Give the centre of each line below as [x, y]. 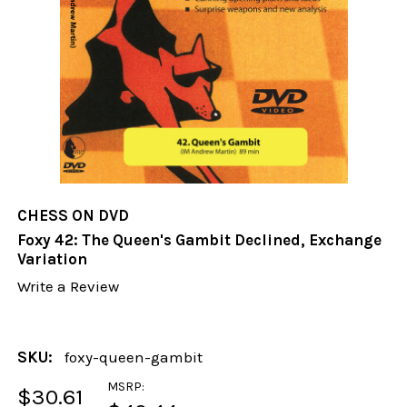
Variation [53, 259]
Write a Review [69, 287]
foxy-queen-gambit [134, 357]
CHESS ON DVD [74, 216]
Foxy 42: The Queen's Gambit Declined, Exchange [200, 240]
